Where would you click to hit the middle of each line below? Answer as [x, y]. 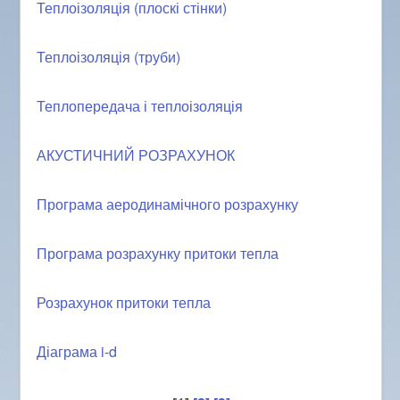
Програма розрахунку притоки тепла [158, 253]
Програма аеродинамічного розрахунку [168, 204]
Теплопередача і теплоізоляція [140, 105]
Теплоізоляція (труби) [109, 56]
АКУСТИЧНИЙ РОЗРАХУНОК [136, 154]
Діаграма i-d [77, 351]
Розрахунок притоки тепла [124, 302]
